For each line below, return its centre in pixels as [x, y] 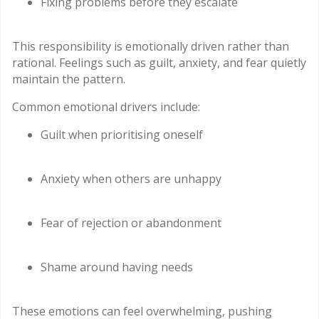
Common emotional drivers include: [106, 107]
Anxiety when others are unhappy [131, 179]
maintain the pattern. [69, 79]
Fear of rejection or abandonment [131, 223]
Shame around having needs [117, 267]
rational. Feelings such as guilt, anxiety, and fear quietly [159, 63]
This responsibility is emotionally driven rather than [151, 47]
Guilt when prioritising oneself [122, 135]
